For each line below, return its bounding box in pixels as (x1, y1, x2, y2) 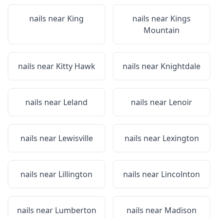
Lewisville (58, 133, 93, 144)
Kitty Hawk (55, 61, 95, 72)
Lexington (162, 133, 199, 144)
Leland (63, 97, 88, 108)
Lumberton (54, 205, 96, 216)
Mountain (144, 25, 180, 36)
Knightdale (161, 61, 200, 72)
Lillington (58, 169, 92, 180)
